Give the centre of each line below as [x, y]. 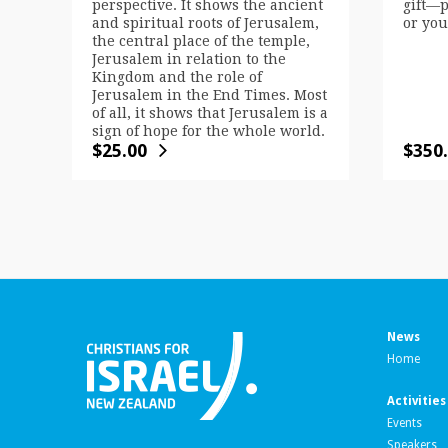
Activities [416, 400]
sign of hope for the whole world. [208, 131]
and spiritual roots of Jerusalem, [205, 23]
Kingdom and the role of [177, 77]
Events [404, 422]
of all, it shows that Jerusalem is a [210, 113]
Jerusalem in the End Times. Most [209, 95]
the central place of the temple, [201, 41]
